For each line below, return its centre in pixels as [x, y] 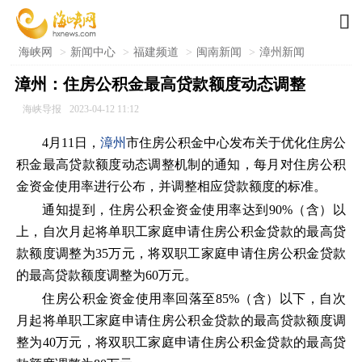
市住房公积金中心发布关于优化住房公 [236, 143]
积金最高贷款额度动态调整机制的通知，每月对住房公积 [181, 164]
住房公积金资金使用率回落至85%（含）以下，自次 [194, 299]
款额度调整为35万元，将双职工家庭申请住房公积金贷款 [181, 253]
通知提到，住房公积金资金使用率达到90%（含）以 [194, 210]
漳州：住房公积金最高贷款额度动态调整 [160, 84]
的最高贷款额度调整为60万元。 [107, 275]
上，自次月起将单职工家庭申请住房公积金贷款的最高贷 [181, 232]
